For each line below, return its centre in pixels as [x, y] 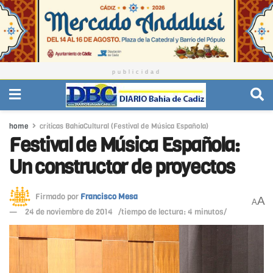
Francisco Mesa [109, 197]
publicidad [136, 72]
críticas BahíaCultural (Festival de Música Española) [124, 126]
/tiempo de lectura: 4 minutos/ [172, 212]
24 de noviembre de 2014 [69, 212]
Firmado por [57, 197]
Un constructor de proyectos [122, 168]
